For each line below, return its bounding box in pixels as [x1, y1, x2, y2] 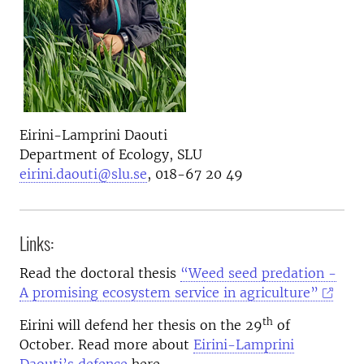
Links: [19, 230, 54, 257]
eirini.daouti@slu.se [19, 166, 147, 183]
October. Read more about [19, 336, 193, 353]
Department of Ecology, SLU [19, 146, 202, 163]
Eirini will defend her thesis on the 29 [19, 317, 262, 334]
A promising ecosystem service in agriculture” [19, 284, 318, 301]
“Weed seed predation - [180, 265, 336, 282]
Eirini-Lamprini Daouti [19, 127, 167, 144]
